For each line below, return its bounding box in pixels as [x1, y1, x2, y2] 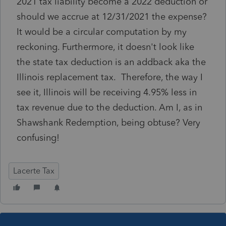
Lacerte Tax [13, 165, 54, 176]
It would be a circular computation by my [17, 26, 187, 37]
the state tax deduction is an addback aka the [17, 56, 206, 68]
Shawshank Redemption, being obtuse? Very [17, 117, 200, 128]
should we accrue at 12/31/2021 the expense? [17, 11, 207, 22]
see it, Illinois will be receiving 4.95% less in [17, 86, 197, 98]
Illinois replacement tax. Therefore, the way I [17, 71, 203, 83]
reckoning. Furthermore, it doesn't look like [17, 41, 194, 52]
